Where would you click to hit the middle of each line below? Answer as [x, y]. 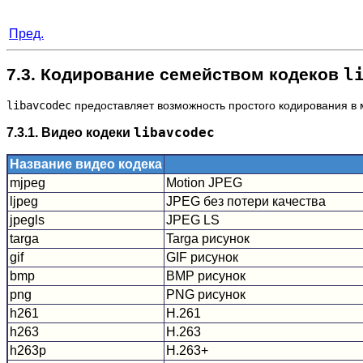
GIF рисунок [202, 257]
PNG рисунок [206, 294]
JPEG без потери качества [246, 201]
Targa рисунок [208, 238]
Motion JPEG [204, 182]
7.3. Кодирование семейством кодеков [175, 75]
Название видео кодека [86, 164]
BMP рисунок [206, 275]
